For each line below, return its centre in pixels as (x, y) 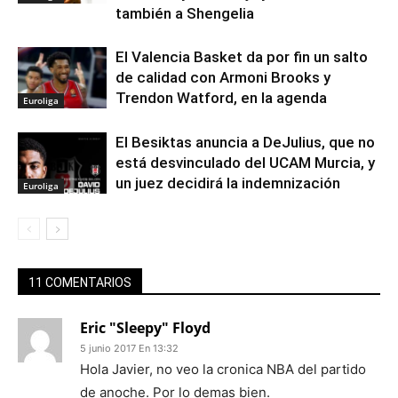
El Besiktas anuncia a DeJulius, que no (245, 142)
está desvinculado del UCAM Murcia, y (245, 162)
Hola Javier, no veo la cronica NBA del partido (223, 369)
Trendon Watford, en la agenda (221, 97)
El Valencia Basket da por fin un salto (242, 56)
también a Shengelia (185, 13)
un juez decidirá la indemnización (228, 183)
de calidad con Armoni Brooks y (223, 77)
